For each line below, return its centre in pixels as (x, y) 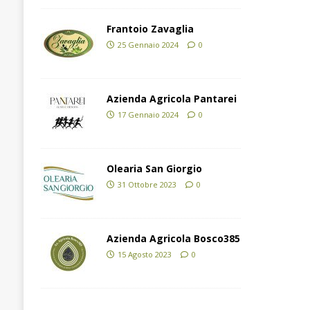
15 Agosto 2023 (144, 255)
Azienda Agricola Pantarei (171, 99)
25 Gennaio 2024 (148, 45)
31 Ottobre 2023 (147, 185)
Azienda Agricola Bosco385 (173, 239)
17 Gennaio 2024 (148, 115)
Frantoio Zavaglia (150, 29)
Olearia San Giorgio (154, 169)
